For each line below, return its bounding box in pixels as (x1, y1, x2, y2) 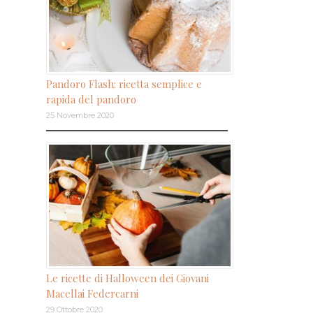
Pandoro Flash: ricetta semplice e (46, 77, 202, 92)
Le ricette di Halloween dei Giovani (46, 270, 209, 285)
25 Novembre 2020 (46, 110, 114, 121)
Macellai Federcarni (46, 286, 138, 300)
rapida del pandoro (46, 92, 136, 107)
